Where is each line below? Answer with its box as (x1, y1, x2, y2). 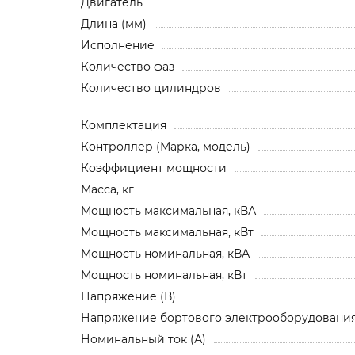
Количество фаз (81, 59, 174, 74)
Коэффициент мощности (81, 160, 227, 175)
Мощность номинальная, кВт (81, 267, 247, 282)
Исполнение (81, 37, 155, 52)
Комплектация (81, 117, 166, 132)
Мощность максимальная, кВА (81, 203, 256, 218)
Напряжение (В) (81, 288, 176, 303)
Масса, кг (81, 181, 134, 197)
